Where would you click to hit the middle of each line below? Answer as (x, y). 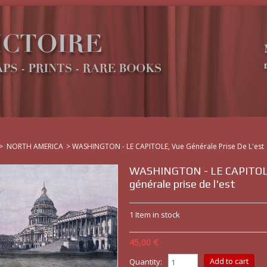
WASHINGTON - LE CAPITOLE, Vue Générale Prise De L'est (168, 146)
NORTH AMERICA (35, 146)
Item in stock (157, 215)
